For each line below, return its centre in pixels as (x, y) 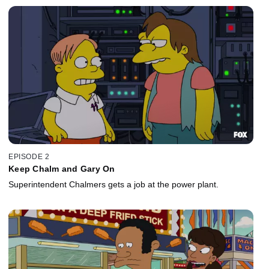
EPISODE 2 (29, 157)
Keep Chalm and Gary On (62, 169)
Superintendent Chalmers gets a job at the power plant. (113, 185)
